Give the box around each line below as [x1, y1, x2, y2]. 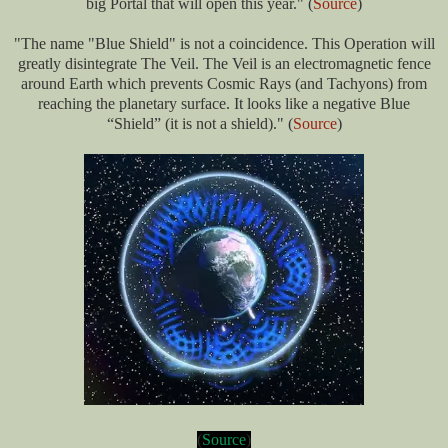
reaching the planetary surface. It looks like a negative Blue [38, 95, 410, 113]
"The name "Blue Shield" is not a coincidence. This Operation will [13, 35, 435, 53]
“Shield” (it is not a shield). [106, 115, 277, 133]
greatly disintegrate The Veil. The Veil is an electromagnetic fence [17, 55, 431, 73]
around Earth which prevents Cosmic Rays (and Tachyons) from [21, 75, 427, 93]
